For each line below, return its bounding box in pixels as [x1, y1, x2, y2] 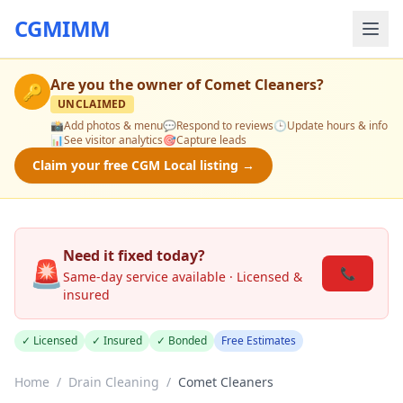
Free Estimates [221, 333, 296, 348]
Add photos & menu [64, 118, 163, 133]
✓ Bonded [157, 333, 207, 348]
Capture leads [176, 132, 246, 148]
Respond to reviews [176, 118, 273, 133]
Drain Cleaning [68, 373, 159, 390]
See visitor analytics [64, 132, 163, 148]
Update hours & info [287, 118, 388, 133]
